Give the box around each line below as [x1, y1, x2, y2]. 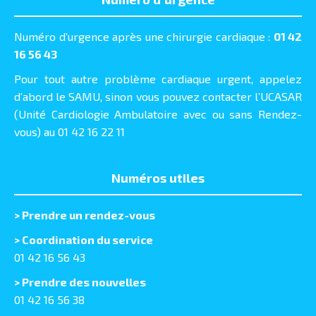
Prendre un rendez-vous [22, 208, 155, 222]
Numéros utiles [111, 170, 205, 186]
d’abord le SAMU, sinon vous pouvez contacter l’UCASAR [14, 90, 302, 104]
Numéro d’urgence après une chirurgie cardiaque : [14, 30, 274, 44]
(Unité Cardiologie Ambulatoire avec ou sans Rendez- [14, 107, 302, 121]
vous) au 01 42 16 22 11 [14, 125, 125, 139]
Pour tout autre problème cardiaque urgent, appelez [14, 72, 302, 86]
